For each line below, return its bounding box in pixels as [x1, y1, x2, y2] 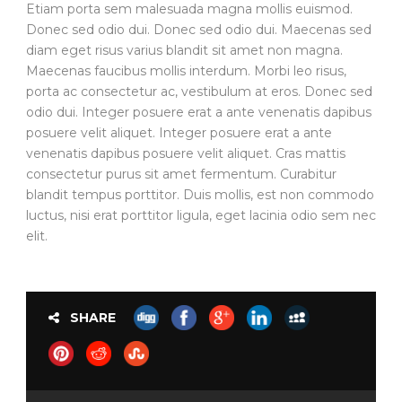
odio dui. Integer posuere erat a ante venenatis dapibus [26, 103, 371, 120]
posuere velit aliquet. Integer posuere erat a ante [26, 124, 332, 141]
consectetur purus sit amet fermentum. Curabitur [26, 165, 336, 182]
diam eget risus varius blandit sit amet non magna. [26, 41, 343, 58]
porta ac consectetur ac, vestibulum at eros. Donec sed [26, 83, 372, 100]
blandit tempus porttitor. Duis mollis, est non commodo [26, 186, 374, 203]
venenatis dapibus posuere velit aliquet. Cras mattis [26, 144, 345, 162]
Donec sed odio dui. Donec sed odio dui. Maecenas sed [26, 21, 371, 38]
